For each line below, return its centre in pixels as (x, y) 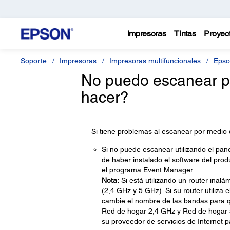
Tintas (185, 34)
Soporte (34, 61)
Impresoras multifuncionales (155, 61)
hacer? (105, 97)
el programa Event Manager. (148, 170)
